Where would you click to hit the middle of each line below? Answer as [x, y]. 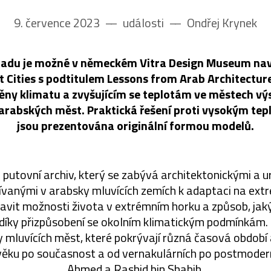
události [143, 22]
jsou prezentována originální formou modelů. [135, 125]
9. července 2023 [58, 22]
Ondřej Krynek [221, 22]
